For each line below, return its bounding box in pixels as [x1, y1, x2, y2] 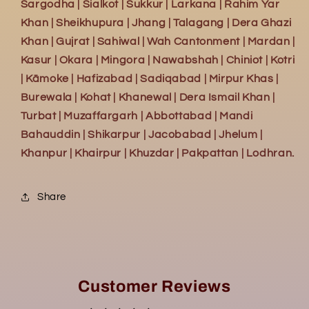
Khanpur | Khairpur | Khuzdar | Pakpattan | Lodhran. [20, 148, 295, 159]
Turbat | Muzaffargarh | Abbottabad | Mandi [20, 110, 253, 122]
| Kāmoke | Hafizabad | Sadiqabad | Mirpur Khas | [20, 73, 279, 85]
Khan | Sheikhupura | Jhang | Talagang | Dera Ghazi [20, 17, 292, 29]
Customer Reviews [78, 277, 231, 296]
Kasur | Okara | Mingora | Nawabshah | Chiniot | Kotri [20, 54, 295, 66]
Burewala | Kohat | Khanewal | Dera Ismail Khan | [20, 92, 275, 103]
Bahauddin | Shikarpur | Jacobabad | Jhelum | [20, 129, 263, 141]
